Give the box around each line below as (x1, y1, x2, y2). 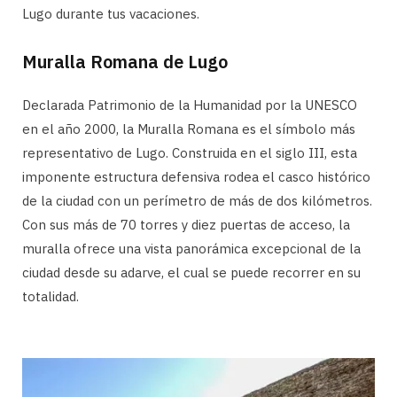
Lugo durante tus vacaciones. (22, 4, 199, 22)
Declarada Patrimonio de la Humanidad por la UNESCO (22, 96, 357, 113)
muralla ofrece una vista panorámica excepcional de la (22, 239, 361, 257)
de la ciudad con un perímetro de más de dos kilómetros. (22, 191, 372, 209)
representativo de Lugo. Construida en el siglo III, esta (22, 144, 357, 161)
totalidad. (22, 287, 79, 305)
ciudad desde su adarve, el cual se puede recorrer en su (22, 263, 361, 281)
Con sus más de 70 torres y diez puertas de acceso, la (22, 215, 350, 233)
